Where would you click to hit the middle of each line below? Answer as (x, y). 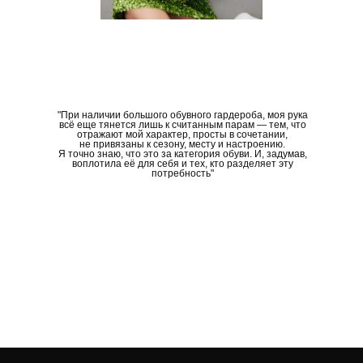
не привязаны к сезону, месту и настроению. (182, 145)
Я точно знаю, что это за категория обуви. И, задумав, (182, 154)
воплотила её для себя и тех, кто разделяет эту (182, 164)
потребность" (182, 174)
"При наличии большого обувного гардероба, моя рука (182, 115)
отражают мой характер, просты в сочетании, (182, 135)
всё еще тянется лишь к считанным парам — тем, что (182, 125)
